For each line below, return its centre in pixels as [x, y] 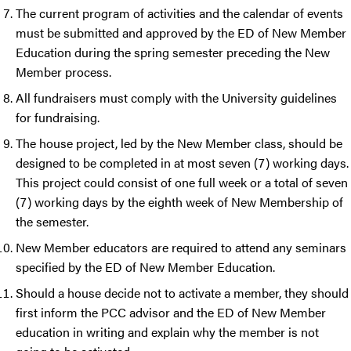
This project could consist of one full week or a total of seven [182, 183]
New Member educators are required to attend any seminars [181, 248]
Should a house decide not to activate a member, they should [182, 293]
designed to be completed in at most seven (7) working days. [182, 163]
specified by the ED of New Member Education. [147, 267]
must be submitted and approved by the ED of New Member [181, 33]
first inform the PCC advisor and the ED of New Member [171, 313]
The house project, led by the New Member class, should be [179, 143]
